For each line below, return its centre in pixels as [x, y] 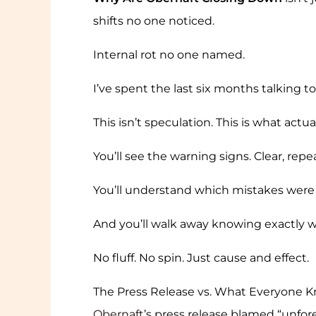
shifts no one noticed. [154, 21]
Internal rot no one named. [169, 55]
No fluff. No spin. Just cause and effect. [201, 258]
